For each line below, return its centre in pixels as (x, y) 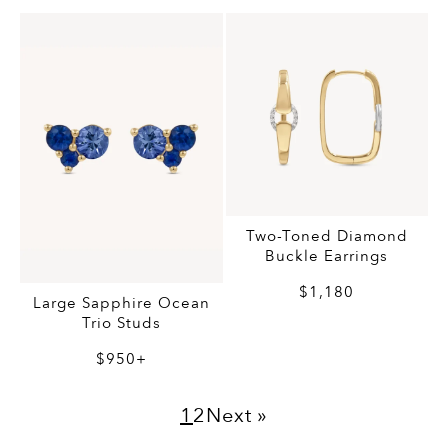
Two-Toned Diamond (326, 235)
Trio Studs (121, 323)
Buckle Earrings (327, 255)
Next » (237, 416)
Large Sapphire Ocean (121, 303)
